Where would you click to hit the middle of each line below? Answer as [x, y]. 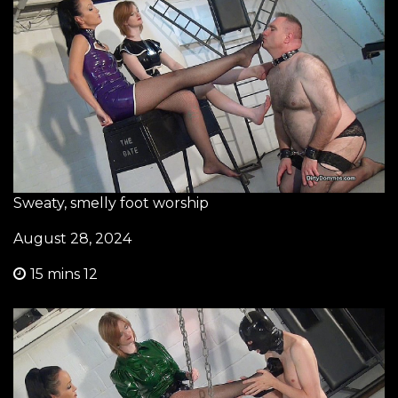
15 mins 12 [64, 274]
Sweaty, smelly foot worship [111, 203]
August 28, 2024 [72, 238]
